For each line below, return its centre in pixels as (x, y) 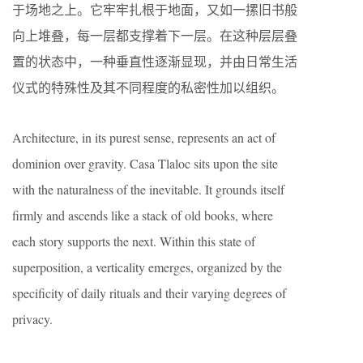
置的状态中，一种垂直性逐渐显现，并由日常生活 (155, 61)
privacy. (32, 319)
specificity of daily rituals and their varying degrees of (149, 293)
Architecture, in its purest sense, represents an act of (144, 137)
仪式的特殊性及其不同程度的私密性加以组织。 (148, 87)
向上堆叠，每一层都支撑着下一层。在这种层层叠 (155, 35)
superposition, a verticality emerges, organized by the (147, 267)
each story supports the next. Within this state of (134, 241)
